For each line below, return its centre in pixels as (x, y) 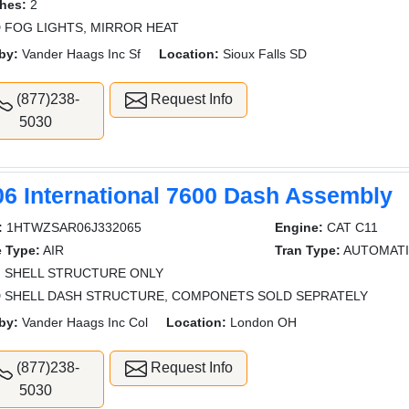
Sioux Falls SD (263, 53)
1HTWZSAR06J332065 (73, 228)
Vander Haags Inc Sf (80, 53)
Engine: (299, 228)
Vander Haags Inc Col (84, 323)
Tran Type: (307, 251)
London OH (262, 323)
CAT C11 (350, 228)
